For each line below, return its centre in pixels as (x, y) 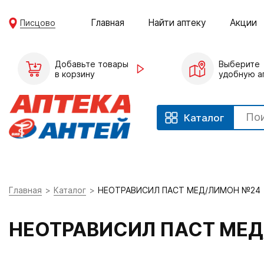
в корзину (75, 74)
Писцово (38, 22)
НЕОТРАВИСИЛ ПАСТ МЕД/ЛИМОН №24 (179, 190)
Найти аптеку (177, 22)
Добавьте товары (92, 64)
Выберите (239, 64)
